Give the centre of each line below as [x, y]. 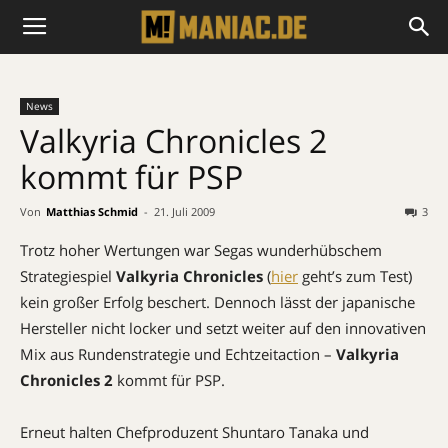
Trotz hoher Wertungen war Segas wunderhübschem [201, 250]
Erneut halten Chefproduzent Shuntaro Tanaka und [194, 432]
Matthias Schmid [92, 211]
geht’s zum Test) [355, 276]
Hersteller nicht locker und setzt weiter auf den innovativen [223, 328]
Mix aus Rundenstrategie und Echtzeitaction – [178, 354]
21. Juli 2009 [184, 211]
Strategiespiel [68, 276]
